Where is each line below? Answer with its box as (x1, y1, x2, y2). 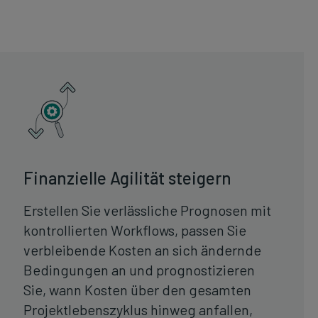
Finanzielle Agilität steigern (23, 168, 232, 189)
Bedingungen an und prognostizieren (23, 261, 256, 279)
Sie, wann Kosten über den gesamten (23, 281, 252, 299)
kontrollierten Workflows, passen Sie (23, 221, 247, 239)
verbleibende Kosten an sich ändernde (23, 241, 262, 259)
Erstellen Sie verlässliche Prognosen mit (23, 202, 272, 219)
